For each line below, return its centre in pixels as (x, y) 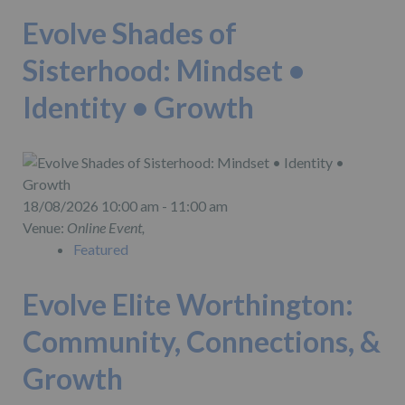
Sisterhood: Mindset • (164, 70)
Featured (101, 249)
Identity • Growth (138, 107)
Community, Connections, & (202, 342)
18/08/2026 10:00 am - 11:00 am (125, 205)
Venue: (45, 227)
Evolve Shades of (130, 33)
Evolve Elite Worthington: (188, 305)
